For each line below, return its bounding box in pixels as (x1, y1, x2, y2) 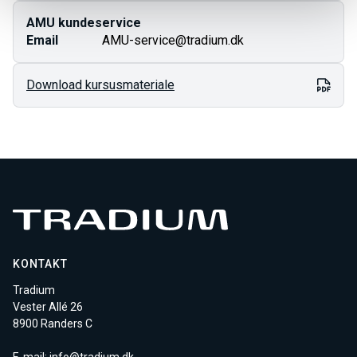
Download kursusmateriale (26, 77, 175, 92)
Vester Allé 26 (13, 300, 83, 314)
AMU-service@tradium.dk (102, 33, 244, 48)
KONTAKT (13, 257, 68, 271)
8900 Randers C (13, 317, 92, 331)
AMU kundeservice (26, 15, 141, 30)
